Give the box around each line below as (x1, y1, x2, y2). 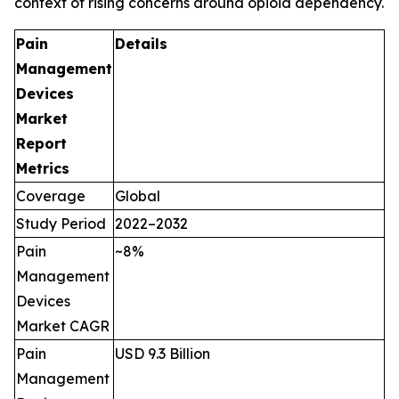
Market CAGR (16, 317, 110, 336)
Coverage (16, 187, 85, 206)
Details (115, 35, 167, 53)
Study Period (16, 215, 106, 233)
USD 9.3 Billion (115, 345, 210, 363)
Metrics (16, 159, 69, 178)
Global (115, 187, 160, 206)
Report (16, 134, 67, 153)
